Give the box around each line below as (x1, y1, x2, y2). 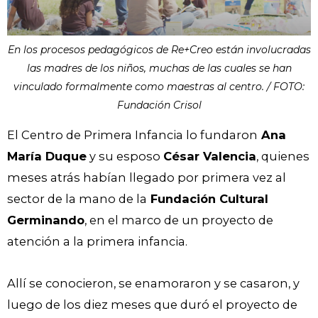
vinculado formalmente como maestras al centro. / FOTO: (13, 80, 305, 94)
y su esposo (87, 149, 163, 164)
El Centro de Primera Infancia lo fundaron (7, 128, 258, 143)
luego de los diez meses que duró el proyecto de (7, 297, 297, 312)
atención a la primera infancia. (7, 234, 190, 249)
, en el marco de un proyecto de (84, 213, 273, 228)
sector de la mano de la (7, 192, 147, 207)
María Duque (7, 149, 87, 164)
